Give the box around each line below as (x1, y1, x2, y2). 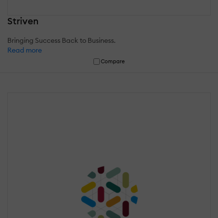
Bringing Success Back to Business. (7, 36, 116, 45)
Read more (7, 45, 42, 54)
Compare (101, 57, 125, 65)
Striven (7, 15, 38, 27)
